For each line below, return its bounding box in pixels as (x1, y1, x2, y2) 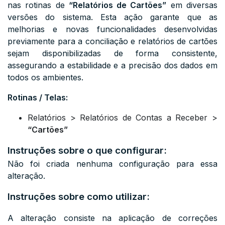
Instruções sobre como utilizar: (8, 191, 150, 202)
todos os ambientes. (8, 72, 83, 82)
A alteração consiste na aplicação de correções (8, 213, 217, 223)
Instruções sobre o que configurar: (8, 145, 167, 156)
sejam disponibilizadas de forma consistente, (8, 48, 217, 58)
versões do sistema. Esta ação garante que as (8, 12, 217, 22)
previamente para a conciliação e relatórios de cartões (8, 36, 217, 46)
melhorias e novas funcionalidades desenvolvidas (8, 24, 217, 34)
